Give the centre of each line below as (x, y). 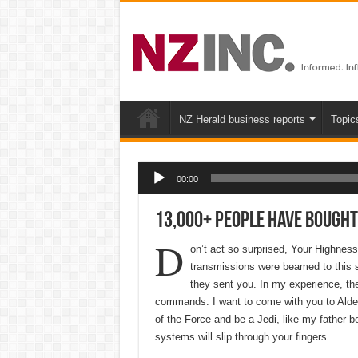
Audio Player (152, 161)
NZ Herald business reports (242, 119)
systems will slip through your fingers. (242, 336)
